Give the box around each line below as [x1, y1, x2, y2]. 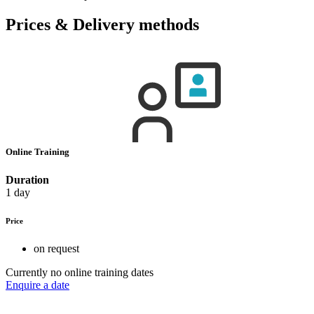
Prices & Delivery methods [6, 15, 199, 34]
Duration [6, 173, 49, 186]
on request [34, 242, 79, 254]
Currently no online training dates [6, 266, 153, 278]
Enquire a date [6, 278, 69, 291]
